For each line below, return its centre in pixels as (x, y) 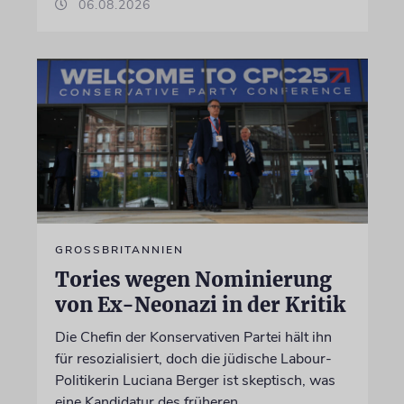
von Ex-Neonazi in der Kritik (200, 305)
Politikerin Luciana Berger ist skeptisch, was (195, 381)
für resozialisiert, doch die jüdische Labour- (193, 359)
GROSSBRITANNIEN (119, 250)
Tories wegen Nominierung (193, 280)
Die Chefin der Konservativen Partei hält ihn (193, 337)
